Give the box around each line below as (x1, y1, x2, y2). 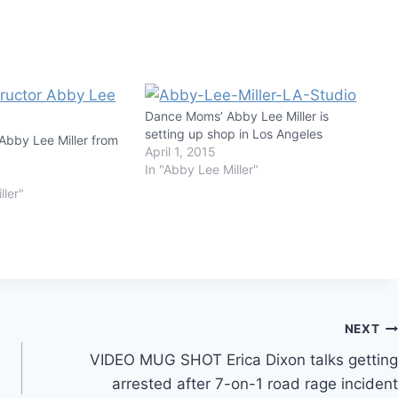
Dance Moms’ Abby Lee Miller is (145, 107, 330, 123)
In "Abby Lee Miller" (145, 161, 259, 177)
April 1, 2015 (145, 143, 217, 159)
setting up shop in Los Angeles (145, 125, 323, 141)
